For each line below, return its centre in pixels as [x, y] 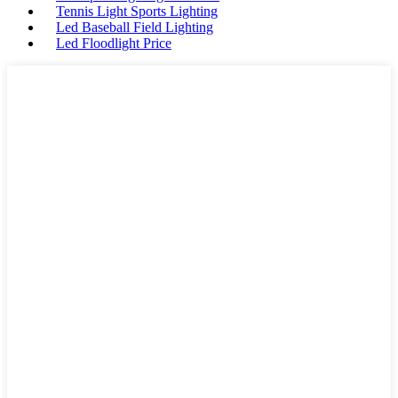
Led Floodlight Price [114, 44]
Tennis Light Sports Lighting [137, 12]
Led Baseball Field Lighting [135, 28]
